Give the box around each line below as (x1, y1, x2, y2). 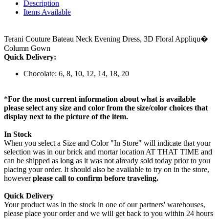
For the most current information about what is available (8, 94, 196, 103)
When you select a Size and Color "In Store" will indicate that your (4, 138, 211, 147)
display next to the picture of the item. (4, 112, 128, 121)
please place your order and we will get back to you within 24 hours (4, 209, 213, 218)
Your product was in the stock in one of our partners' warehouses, (4, 200, 205, 209)
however (4, 174, 33, 182)
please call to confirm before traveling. (33, 174, 158, 182)
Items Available (23, 7, 71, 16)
